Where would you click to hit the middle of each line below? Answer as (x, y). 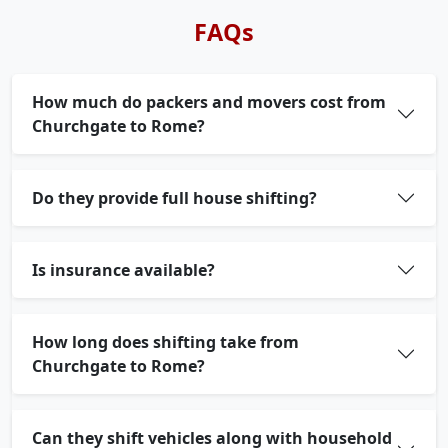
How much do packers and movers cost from (209, 102)
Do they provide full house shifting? (174, 198)
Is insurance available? (123, 270)
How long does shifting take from (165, 342)
